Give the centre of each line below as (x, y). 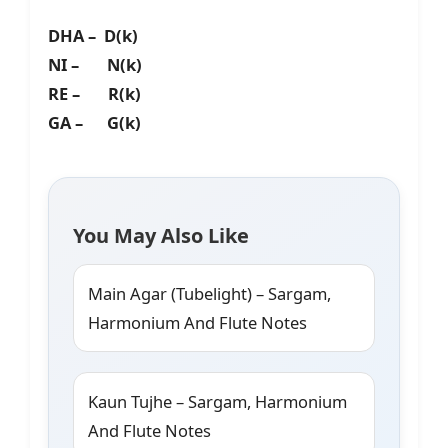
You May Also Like (161, 236)
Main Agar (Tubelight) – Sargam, (209, 294)
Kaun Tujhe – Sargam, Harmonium (217, 402)
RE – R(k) (94, 94)
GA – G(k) (94, 123)
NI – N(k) (95, 65)
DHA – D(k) (93, 36)
